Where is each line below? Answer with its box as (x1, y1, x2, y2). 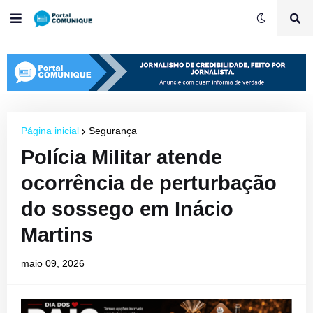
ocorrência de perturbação (21, 171, 277, 194)
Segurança (89, 124, 137, 136)
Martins (21, 223, 93, 246)
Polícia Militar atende (21, 145, 222, 168)
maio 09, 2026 (21, 257, 85, 269)
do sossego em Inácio (21, 197, 233, 220)
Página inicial (21, 124, 79, 136)
